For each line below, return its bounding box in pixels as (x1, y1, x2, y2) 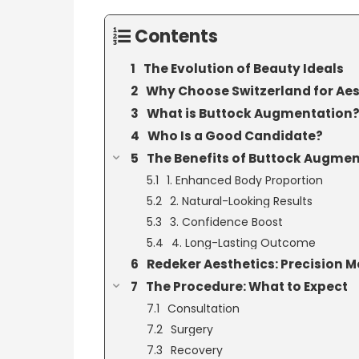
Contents (134, 23, 218, 49)
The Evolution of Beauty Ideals (143, 59, 344, 77)
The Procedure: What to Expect (145, 277, 348, 295)
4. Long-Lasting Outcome (171, 234, 316, 251)
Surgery (170, 321, 213, 337)
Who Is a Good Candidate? (147, 127, 323, 144)
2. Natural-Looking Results (169, 192, 313, 209)
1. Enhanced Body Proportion (166, 171, 323, 188)
